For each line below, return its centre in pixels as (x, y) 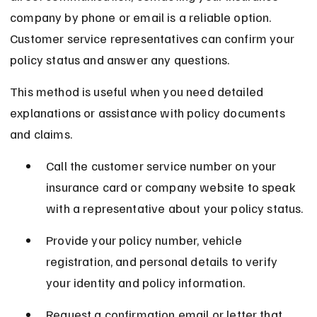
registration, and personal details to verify (163, 261)
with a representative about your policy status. (175, 208)
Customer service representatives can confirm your (154, 39)
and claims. (41, 134)
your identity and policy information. (146, 283)
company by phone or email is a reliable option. (142, 17)
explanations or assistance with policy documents (149, 113)
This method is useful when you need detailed (138, 92)
